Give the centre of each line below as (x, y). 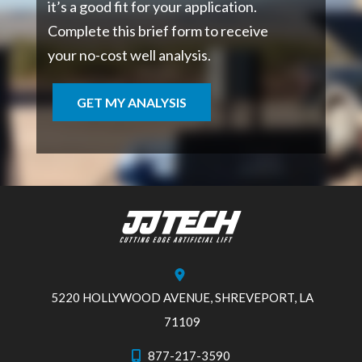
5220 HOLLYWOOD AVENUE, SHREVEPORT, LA (182, 298)
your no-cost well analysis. (129, 55)
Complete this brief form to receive (158, 31)
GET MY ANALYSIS (131, 103)
